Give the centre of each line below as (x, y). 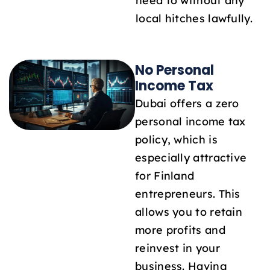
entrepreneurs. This (188, 193)
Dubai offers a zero (187, 103)
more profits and (180, 229)
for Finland (165, 175)
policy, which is (176, 139)
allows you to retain (189, 211)
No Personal (174, 70)
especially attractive (191, 157)
